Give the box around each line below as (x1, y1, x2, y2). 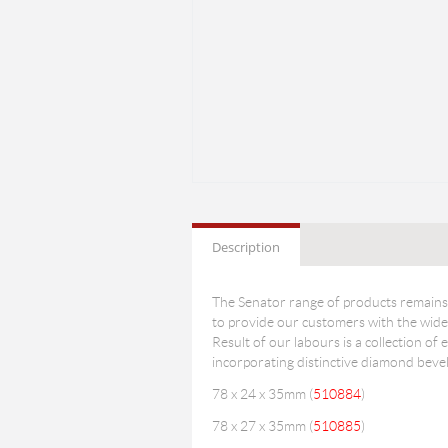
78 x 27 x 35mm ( (212, 418, 313, 434)
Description (212, 238, 280, 256)
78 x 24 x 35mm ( (212, 386, 313, 402)
